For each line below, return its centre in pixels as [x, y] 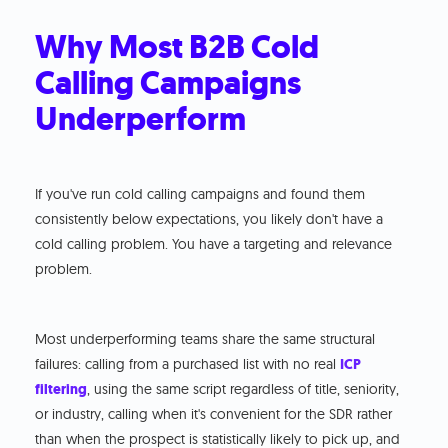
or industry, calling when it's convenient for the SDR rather [214, 413]
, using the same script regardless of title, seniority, [243, 388]
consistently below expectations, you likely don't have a [209, 218]
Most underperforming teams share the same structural [205, 338]
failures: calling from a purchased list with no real [188, 363]
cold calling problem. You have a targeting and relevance [214, 243]
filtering [61, 389]
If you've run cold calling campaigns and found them [200, 193]
